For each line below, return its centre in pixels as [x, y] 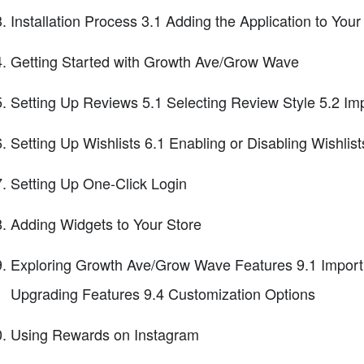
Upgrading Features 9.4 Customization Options [162, 293]
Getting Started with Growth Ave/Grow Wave [154, 61]
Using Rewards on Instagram [104, 334]
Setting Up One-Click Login [98, 182]
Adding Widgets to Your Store [106, 223]
